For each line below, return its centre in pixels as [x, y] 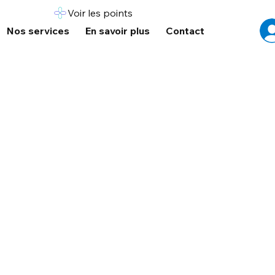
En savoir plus [117, 31]
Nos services [38, 31]
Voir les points [100, 13]
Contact [185, 31]
